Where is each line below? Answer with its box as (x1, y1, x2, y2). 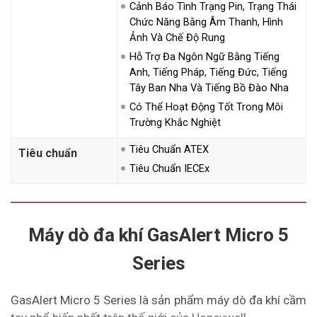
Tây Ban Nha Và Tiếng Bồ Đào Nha (129, 81, 289, 94)
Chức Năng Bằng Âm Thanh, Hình (129, 15, 283, 28)
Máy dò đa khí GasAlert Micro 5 (28, 224, 289, 246)
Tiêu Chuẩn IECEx (129, 161, 209, 175)
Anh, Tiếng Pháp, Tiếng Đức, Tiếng (129, 65, 287, 79)
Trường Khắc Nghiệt (129, 115, 221, 129)
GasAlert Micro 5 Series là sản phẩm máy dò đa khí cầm (11, 292, 306, 307)
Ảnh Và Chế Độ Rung (129, 30, 225, 44)
